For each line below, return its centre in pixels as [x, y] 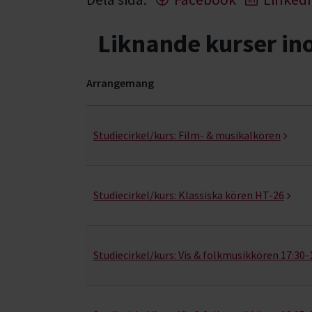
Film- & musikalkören [229, 135]
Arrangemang [120, 83]
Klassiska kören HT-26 [231, 195]
